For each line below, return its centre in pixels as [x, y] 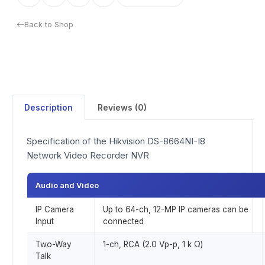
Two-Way [54, 244]
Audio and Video [67, 185]
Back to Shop [49, 24]
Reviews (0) [122, 107]
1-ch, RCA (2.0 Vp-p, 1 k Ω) [153, 244]
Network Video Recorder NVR [88, 155]
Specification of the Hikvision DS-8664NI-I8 [116, 141]
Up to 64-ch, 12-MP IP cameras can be [176, 209]
